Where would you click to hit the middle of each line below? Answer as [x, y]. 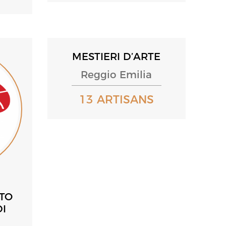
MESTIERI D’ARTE [117, 56]
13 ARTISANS [116, 99]
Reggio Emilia [117, 74]
